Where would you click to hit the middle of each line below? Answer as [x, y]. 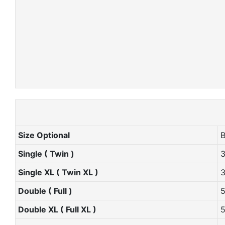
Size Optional [45, 135]
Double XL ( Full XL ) [57, 209]
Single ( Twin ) [47, 153]
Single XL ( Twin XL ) [58, 172]
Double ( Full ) [45, 191]
